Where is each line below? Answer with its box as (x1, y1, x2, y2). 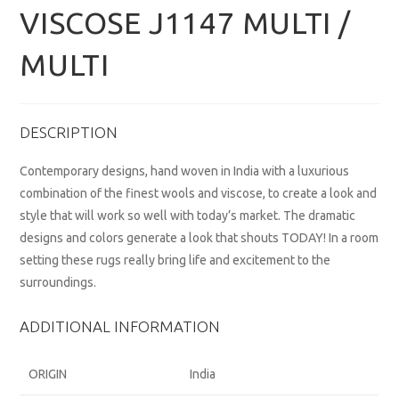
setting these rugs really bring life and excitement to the (20, 253, 331, 268)
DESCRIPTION (20, 124, 118, 142)
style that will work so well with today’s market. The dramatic (20, 208, 356, 224)
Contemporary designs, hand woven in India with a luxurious (20, 164, 350, 179)
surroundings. (20, 275, 97, 290)
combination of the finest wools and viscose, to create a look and (20, 186, 378, 201)
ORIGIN (28, 367, 68, 382)
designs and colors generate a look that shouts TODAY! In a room (20, 231, 379, 246)
